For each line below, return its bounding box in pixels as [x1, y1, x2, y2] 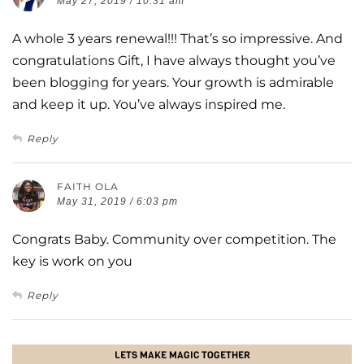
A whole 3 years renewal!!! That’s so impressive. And [12, 30, 343, 46]
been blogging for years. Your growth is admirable [12, 74, 334, 90]
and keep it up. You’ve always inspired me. [12, 96, 285, 112]
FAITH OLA [57, 180, 119, 193]
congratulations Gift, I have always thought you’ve [12, 52, 336, 68]
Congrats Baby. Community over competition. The [12, 231, 336, 247]
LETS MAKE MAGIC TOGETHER [114, 348, 250, 362]
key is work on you [12, 253, 132, 269]
